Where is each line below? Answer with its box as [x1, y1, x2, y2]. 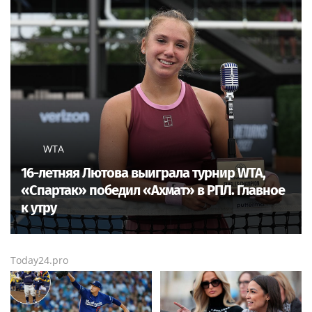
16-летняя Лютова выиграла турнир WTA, [21, 164, 265, 182]
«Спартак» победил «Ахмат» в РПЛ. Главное [21, 182, 285, 199]
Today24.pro [10, 253, 68, 267]
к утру [21, 199, 56, 217]
